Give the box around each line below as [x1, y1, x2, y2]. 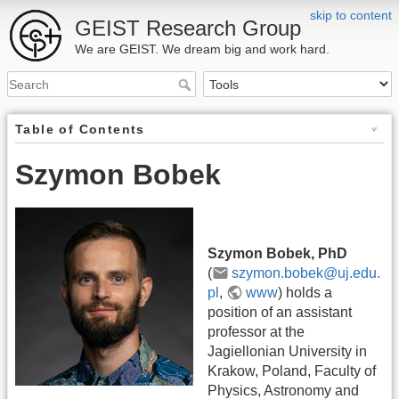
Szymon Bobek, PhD [208, 245, 347, 261]
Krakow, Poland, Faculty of [208, 362, 376, 379]
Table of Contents [15, 122, 145, 137]
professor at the [208, 323, 305, 339]
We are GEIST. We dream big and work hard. [75, 42, 330, 56]
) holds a [278, 284, 333, 300]
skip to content [310, 8, 392, 22]
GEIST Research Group [75, 16, 301, 40]
